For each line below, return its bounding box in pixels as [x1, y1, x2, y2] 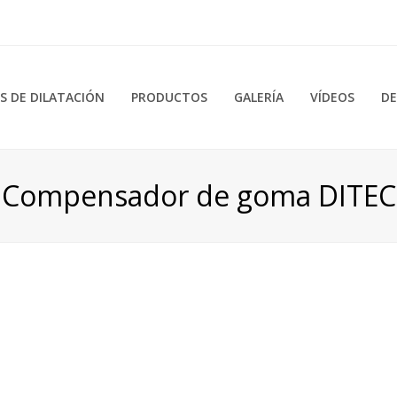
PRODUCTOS [130, 89, 207, 105]
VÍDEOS [309, 89, 354, 105]
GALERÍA [233, 89, 284, 105]
